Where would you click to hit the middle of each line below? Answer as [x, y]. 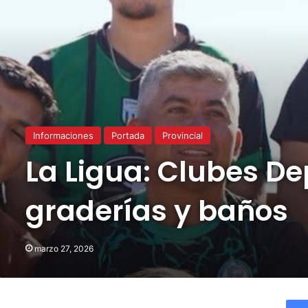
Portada [128, 135]
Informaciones [63, 135]
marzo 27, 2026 [64, 248]
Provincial [183, 135]
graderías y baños [157, 210]
